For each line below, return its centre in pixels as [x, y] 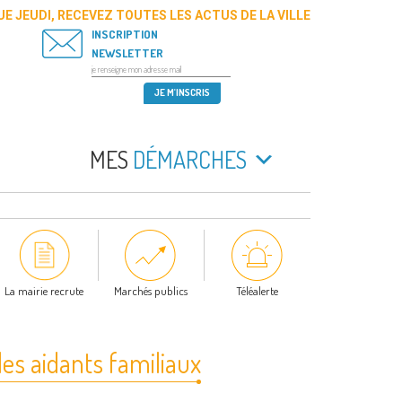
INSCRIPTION [124, 34]
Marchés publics [150, 291]
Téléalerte [258, 291]
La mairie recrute [44, 291]
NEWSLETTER [127, 53]
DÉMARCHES [188, 159]
